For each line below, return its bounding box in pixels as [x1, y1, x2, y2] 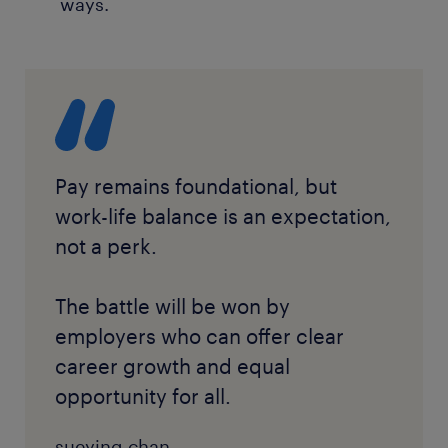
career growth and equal [55, 354, 290, 379]
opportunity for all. [55, 384, 231, 409]
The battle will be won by [55, 294, 290, 319]
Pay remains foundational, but [55, 174, 337, 199]
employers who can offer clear [55, 324, 344, 349]
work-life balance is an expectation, [55, 204, 391, 229]
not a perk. [55, 234, 157, 259]
